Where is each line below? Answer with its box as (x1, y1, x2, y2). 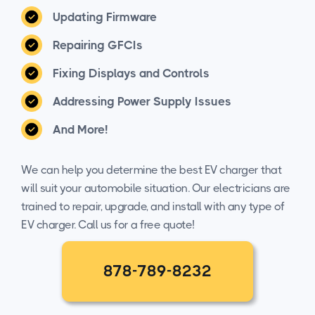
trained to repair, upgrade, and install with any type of (21, 199, 284, 213)
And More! (53, 122, 108, 136)
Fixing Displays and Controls (53, 65, 210, 80)
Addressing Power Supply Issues (53, 94, 231, 108)
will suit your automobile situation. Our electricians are (21, 181, 290, 195)
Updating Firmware (53, 9, 157, 24)
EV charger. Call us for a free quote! (21, 217, 195, 231)
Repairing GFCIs (53, 37, 143, 52)
